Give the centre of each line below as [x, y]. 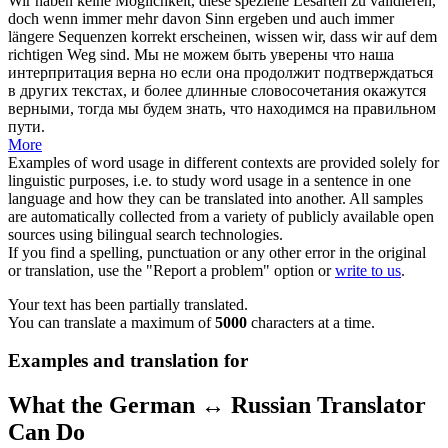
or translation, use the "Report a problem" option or [171, 270]
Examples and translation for [128, 361]
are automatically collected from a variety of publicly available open [221, 216]
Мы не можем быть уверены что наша [264, 54]
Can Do [46, 432]
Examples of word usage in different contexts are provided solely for [223, 162]
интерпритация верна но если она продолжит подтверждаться [220, 72]
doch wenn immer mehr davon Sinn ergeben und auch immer [201, 18]
